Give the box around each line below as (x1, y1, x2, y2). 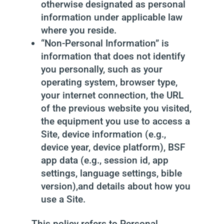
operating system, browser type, (40, 76, 177, 88)
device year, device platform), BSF (40, 141, 185, 153)
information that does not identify (40, 50, 185, 62)
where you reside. (40, 24, 116, 36)
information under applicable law (40, 11, 182, 23)
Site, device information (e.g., (40, 128, 166, 140)
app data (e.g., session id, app (40, 154, 168, 166)
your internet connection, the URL (40, 89, 183, 101)
